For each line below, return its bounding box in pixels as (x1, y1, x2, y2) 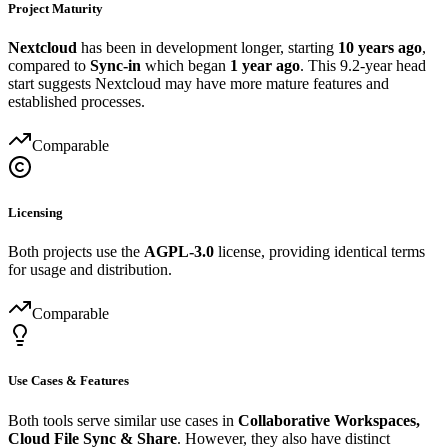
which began (141, 56, 230, 74)
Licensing (8, 204, 63, 220)
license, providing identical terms (214, 243, 425, 261)
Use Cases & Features (8, 373, 129, 389)
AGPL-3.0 (144, 243, 214, 261)
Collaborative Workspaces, (238, 411, 420, 429)
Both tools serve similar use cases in (8, 411, 238, 429)
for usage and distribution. (8, 261, 172, 279)
